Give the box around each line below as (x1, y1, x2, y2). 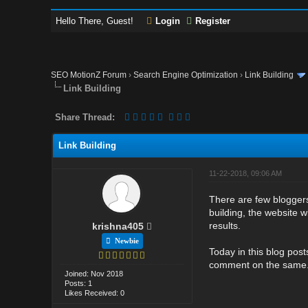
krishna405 (92, 220, 144, 232)
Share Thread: (55, 111, 115, 122)
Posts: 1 (65, 278, 93, 287)
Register (195, 16, 231, 26)
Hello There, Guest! (56, 16, 137, 26)
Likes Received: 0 (65, 288, 125, 297)
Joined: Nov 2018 (65, 269, 124, 278)
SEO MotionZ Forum (51, 70, 127, 80)
